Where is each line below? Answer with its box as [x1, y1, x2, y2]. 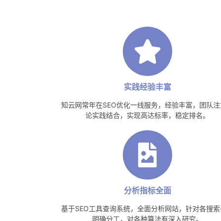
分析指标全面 [123, 185, 171, 195]
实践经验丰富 [123, 81, 171, 92]
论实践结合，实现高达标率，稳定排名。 [85, 110, 210, 119]
